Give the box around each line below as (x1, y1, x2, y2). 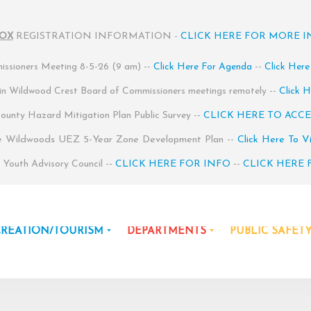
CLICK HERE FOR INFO (115, 159, 230, 169)
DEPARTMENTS (127, 226, 206, 237)
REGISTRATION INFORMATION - (12, 31, 180, 42)
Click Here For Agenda (153, 62, 252, 72)
